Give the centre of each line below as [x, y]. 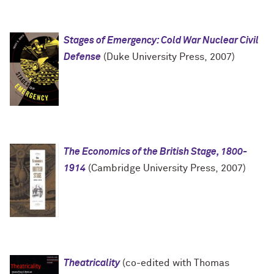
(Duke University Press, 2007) [168, 57]
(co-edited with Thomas [175, 263]
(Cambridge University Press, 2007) [166, 168]
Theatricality [92, 263]
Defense [82, 57]
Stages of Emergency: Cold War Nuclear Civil [161, 41]
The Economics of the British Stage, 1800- [155, 152]
